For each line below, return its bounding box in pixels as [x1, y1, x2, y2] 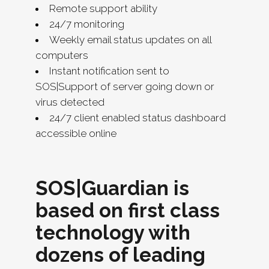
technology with [35, 220, 190, 244]
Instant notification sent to [49, 64, 169, 77]
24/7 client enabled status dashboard [49, 111, 226, 124]
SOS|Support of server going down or [35, 80, 214, 92]
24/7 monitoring [49, 17, 124, 30]
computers [35, 49, 88, 61]
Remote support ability [49, 2, 157, 14]
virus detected [35, 95, 104, 108]
